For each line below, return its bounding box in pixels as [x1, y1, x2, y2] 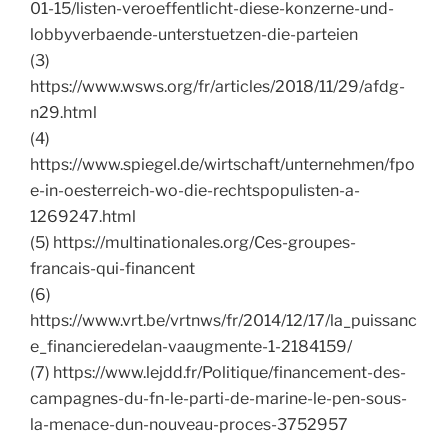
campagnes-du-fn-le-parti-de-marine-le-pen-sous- [30, 389, 407, 409]
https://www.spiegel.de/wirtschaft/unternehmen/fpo [30, 155, 415, 175]
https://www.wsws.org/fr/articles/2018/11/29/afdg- [30, 77, 405, 97]
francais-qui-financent [30, 259, 195, 279]
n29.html [30, 103, 97, 123]
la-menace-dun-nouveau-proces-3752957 [30, 415, 348, 435]
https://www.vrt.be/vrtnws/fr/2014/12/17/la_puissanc [30, 311, 417, 331]
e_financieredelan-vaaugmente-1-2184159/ [30, 337, 352, 357]
